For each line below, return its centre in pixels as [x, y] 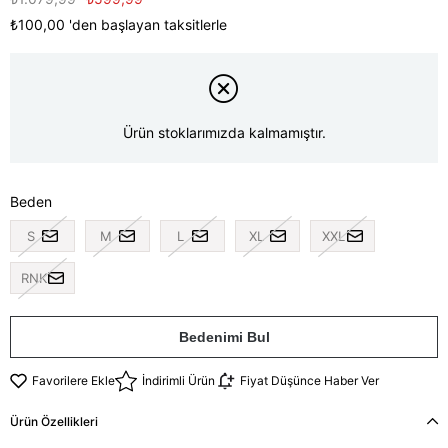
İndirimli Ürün [178, 381]
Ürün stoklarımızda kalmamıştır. [224, 133]
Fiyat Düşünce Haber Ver [309, 381]
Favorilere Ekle [73, 381]
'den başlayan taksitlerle [148, 24]
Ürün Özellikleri [54, 421]
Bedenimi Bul [224, 336]
